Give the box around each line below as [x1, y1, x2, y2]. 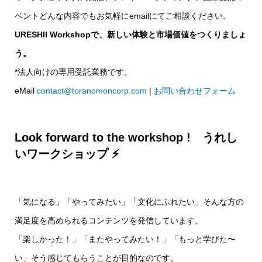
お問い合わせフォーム [154, 86, 236, 95]
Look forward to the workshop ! [15, 131, 191, 144]
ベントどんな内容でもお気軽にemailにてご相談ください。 [15, 11, 231, 20]
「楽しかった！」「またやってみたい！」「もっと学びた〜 [15, 235, 236, 244]
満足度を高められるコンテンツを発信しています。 [15, 216, 203, 225]
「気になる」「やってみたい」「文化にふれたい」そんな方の [15, 197, 244, 206]
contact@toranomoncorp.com [37, 86, 147, 95]
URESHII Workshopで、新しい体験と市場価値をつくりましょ [15, 30, 246, 39]
